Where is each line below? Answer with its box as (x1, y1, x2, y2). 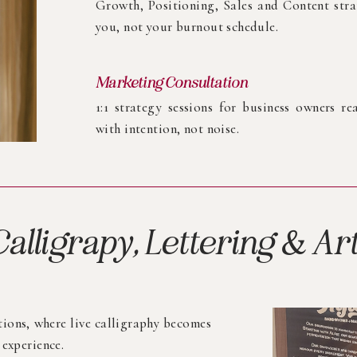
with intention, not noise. (96, 120, 240, 137)
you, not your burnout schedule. (96, 18, 279, 35)
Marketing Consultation (96, 73, 248, 92)
